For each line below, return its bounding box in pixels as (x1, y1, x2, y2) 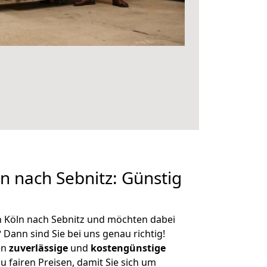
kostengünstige (91, 241, 166, 254)
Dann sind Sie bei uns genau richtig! (1, 227, 165, 240)
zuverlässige (9, 241, 68, 254)
